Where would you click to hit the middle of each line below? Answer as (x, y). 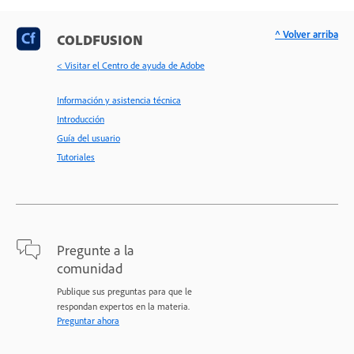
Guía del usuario (88, 138)
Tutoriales (76, 157)
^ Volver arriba (307, 34)
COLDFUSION (100, 40)
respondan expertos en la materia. (123, 307)
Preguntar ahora (88, 321)
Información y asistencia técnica (119, 100)
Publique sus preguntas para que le (124, 292)
